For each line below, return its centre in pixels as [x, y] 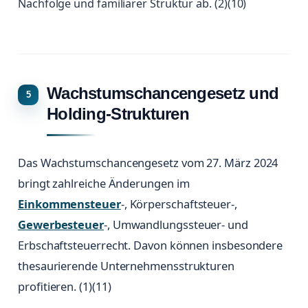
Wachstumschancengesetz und [163, 93]
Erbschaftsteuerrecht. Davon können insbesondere [151, 245]
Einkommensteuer [69, 204]
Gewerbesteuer [61, 225]
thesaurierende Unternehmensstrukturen [126, 266]
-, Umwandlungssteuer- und [176, 225]
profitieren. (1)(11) [65, 287]
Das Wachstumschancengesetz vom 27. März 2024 [148, 163]
